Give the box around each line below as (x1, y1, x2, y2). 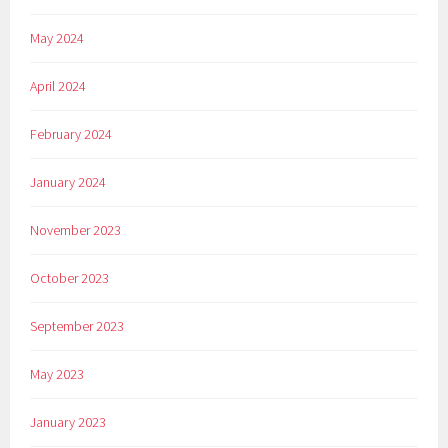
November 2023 (30, 220, 122, 239)
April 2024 (30, 76, 87, 95)
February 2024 (30, 124, 113, 143)
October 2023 (30, 268, 110, 287)
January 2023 (30, 412, 107, 431)
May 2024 (30, 28, 85, 47)
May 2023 (30, 364, 85, 383)
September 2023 (30, 316, 125, 335)
